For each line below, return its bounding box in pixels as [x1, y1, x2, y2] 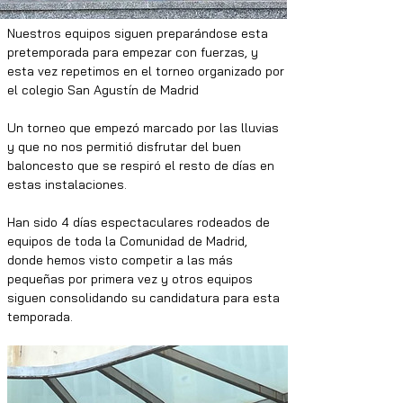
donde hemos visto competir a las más [7, 252, 237, 268]
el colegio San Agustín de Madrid [7, 82, 202, 98]
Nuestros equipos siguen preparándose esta [7, 25, 272, 41]
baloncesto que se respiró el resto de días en [7, 157, 278, 174]
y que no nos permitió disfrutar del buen [7, 139, 245, 155]
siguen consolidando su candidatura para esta [7, 290, 283, 306]
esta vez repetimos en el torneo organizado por [7, 63, 288, 79]
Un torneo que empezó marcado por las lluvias [7, 120, 282, 136]
